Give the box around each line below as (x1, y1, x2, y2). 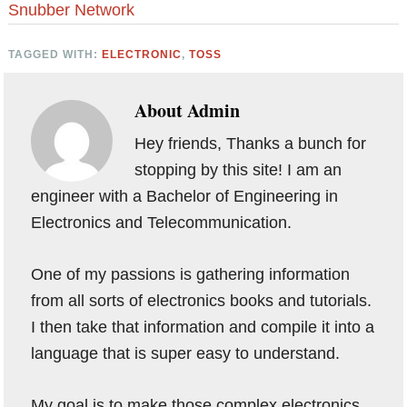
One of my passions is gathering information (31, 264, 351, 283)
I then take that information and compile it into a (31, 317, 375, 336)
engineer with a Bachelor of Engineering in (31, 186, 339, 205)
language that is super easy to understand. (31, 343, 341, 362)
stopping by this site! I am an (134, 160, 342, 179)
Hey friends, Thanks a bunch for (134, 134, 367, 153)
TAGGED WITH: (8, 47, 103, 61)
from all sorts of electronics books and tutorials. (31, 291, 372, 310)
